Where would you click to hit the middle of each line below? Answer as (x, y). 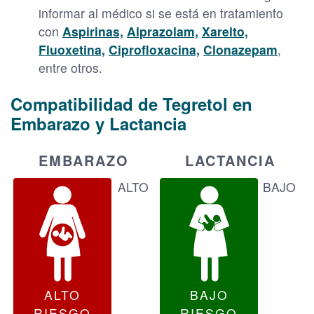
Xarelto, (225, 31)
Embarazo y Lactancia (98, 123)
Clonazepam (240, 49)
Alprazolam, (163, 31)
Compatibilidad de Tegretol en (131, 103)
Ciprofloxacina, (154, 49)
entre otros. (70, 67)
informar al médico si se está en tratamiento (161, 13)
